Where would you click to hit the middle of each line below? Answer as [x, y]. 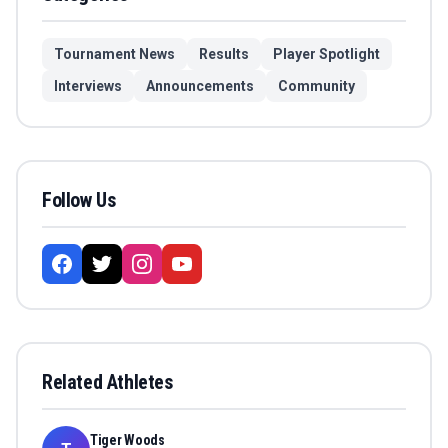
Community [316, 86]
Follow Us [79, 200]
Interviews [88, 86]
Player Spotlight [326, 54]
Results [224, 54]
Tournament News [114, 54]
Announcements [200, 86]
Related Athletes [107, 382]
